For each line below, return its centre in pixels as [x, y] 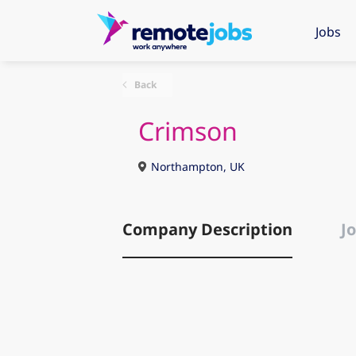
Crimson [188, 131]
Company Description [207, 229]
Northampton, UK [196, 166]
